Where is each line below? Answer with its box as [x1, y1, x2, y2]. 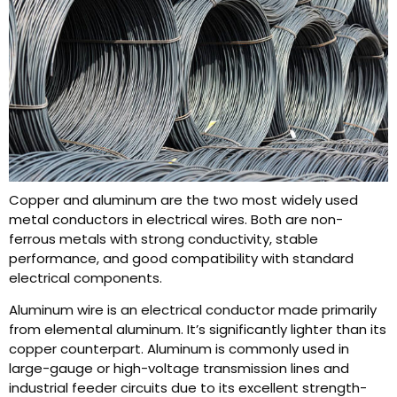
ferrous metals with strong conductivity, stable [9, 230, 318, 248]
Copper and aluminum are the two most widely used [9, 191, 358, 209]
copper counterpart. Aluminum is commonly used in [9, 339, 349, 359]
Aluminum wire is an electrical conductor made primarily [9, 300, 377, 320]
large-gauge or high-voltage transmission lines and [9, 359, 349, 378]
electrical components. [9, 269, 162, 287]
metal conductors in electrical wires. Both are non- [9, 210, 343, 229]
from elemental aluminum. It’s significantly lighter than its [9, 320, 386, 339]
